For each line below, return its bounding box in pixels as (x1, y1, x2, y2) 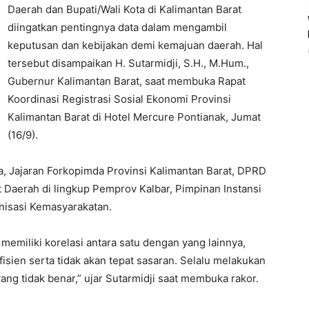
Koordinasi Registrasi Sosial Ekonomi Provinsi (8, 92, 231, 106)
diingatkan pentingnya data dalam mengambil (8, 21, 227, 34)
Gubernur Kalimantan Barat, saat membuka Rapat (8, 74, 246, 88)
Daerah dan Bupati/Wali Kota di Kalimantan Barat (8, 3, 241, 16)
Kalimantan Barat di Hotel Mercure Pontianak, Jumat (8, 110, 261, 123)
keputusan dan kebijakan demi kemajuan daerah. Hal (8, 39, 263, 52)
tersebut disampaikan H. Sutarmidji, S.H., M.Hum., (8, 57, 249, 70)
